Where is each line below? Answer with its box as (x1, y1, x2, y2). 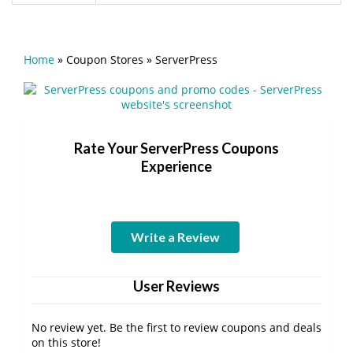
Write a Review (130, 229, 220, 244)
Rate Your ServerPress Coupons (74, 139, 279, 157)
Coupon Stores (66, 51, 143, 67)
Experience (141, 157, 212, 175)
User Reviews (133, 277, 220, 295)
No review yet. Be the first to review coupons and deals (32, 319, 321, 335)
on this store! (32, 334, 101, 350)
